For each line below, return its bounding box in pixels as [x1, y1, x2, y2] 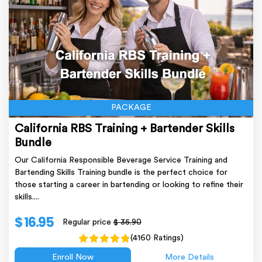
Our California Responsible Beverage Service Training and [15, 156, 227, 164]
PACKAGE [111, 103, 151, 112]
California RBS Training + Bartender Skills [15, 122, 235, 135]
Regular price [62, 218, 113, 226]
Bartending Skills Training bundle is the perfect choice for [15, 168, 227, 177]
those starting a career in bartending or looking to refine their [15, 180, 243, 189]
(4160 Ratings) [130, 233, 184, 242]
